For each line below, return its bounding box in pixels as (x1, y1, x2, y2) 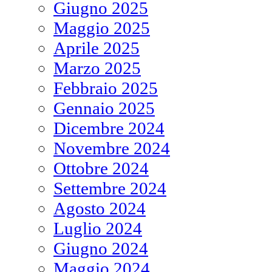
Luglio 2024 (53, 218, 142, 238)
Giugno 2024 (53, 238, 148, 258)
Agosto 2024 (53, 198, 146, 218)
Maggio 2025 (53, 18, 150, 38)
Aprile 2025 (53, 38, 140, 58)
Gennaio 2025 (53, 98, 155, 118)
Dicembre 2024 (53, 118, 165, 138)
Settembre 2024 (53, 178, 166, 198)
